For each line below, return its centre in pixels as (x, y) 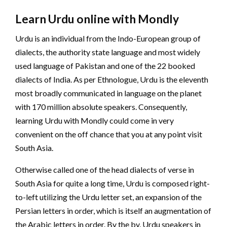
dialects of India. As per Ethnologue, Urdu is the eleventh (112, 79)
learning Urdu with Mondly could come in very (94, 120)
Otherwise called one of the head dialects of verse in (105, 169)
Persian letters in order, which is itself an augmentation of (113, 210)
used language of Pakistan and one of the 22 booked (105, 65)
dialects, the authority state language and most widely (108, 52)
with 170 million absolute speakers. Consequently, (101, 106)
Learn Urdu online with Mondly (97, 18)
